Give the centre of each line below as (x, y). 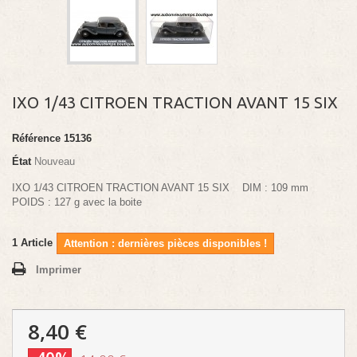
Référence (36, 139)
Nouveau (55, 162)
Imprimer (59, 270)
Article (37, 243)
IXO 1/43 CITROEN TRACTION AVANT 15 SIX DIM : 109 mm (162, 188)
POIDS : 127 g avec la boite (78, 202)
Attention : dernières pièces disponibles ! (165, 244)
